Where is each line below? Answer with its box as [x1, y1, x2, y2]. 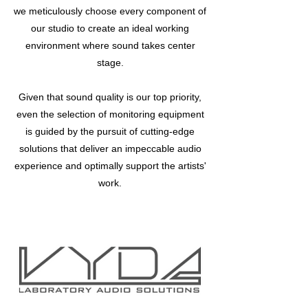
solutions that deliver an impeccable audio [19, 142, 201, 154]
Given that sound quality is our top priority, [19, 91, 201, 102]
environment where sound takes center [25, 39, 195, 51]
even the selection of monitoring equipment [16, 108, 204, 120]
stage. [96, 56, 124, 68]
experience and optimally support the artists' [14, 159, 206, 171]
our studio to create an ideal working [31, 22, 189, 34]
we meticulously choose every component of [14, 5, 206, 16]
